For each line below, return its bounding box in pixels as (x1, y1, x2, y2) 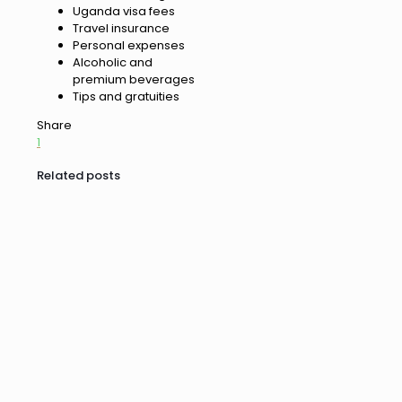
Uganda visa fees (73, 3, 175, 21)
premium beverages (73, 71, 195, 89)
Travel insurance (73, 20, 170, 38)
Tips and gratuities (73, 88, 179, 106)
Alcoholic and (73, 54, 153, 72)
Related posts (37, 166, 120, 184)
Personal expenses (73, 37, 185, 55)
